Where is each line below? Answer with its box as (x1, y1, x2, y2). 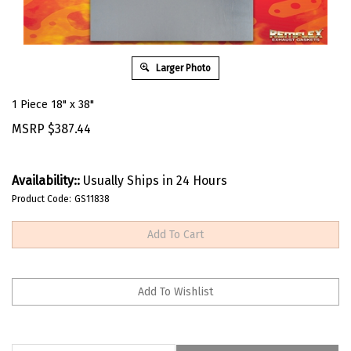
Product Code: (12, 193, 71, 204)
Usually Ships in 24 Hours (80, 172, 227, 188)
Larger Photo (154, 62, 211, 74)
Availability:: (12, 172, 80, 188)
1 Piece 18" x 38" (12, 97, 94, 111)
